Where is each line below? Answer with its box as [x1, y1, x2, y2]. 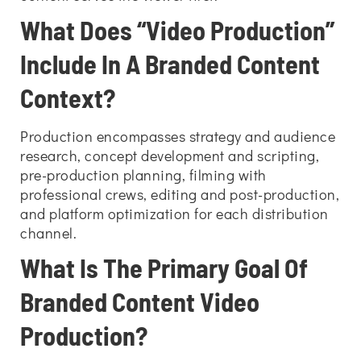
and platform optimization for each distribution [20, 204, 329, 223]
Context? [20, 82, 115, 113]
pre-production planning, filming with [20, 165, 267, 185]
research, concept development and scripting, [20, 146, 319, 165]
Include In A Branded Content [20, 48, 320, 79]
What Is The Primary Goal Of [20, 252, 308, 283]
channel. [20, 223, 77, 243]
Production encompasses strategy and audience [20, 127, 335, 146]
